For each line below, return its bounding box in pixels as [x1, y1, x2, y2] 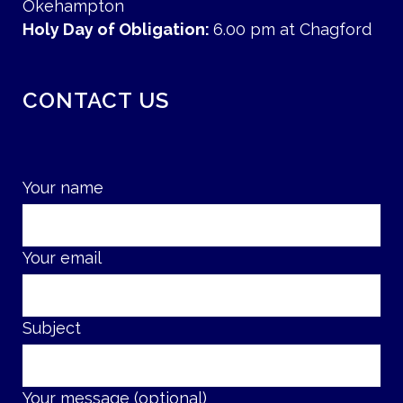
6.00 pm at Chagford [213, 20, 372, 39]
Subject [22, 318, 81, 337]
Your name [22, 178, 103, 197]
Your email [22, 248, 102, 267]
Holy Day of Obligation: [22, 20, 213, 39]
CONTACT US [22, 87, 169, 113]
